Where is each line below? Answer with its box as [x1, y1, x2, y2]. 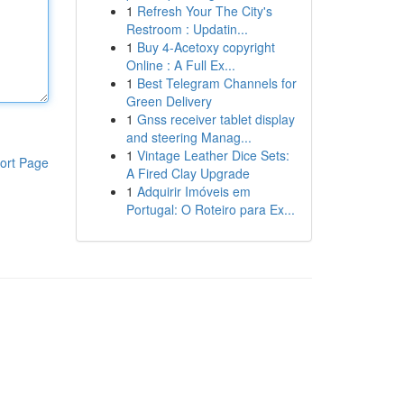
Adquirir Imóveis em [136, 182, 251, 200]
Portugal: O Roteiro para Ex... [125, 200, 295, 218]
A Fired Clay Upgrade [125, 164, 250, 182]
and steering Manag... [125, 128, 252, 146]
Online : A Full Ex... [125, 56, 235, 74]
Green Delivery [125, 92, 212, 110]
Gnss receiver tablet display [136, 110, 295, 128]
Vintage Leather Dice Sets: [136, 146, 289, 164]
